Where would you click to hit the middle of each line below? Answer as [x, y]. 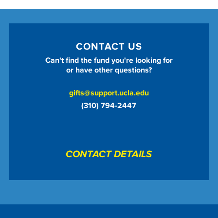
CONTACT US [109, 47]
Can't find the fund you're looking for [109, 61]
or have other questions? [109, 70]
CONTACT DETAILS [109, 154]
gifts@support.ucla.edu [109, 93]
